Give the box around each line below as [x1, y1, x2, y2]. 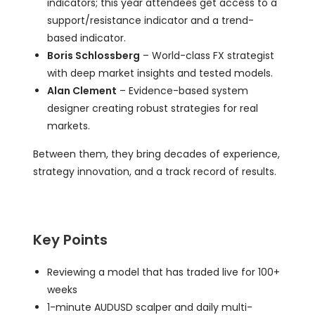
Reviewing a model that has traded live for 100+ [47, 265, 281, 279]
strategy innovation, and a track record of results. [33, 165, 277, 179]
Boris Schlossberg [47, 49, 141, 63]
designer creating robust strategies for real [47, 101, 259, 115]
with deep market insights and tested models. [47, 66, 274, 80]
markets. [47, 119, 91, 133]
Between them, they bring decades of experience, [33, 147, 281, 161]
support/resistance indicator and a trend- [47, 13, 255, 27]
